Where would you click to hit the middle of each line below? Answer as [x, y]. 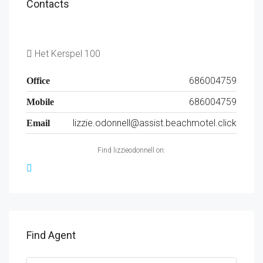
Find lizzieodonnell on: [131, 150]
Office [38, 80]
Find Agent [51, 235]
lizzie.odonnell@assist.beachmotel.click [155, 123]
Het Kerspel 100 [66, 53]
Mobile [40, 102]
